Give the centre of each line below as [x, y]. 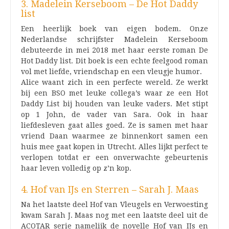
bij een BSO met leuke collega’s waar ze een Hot [114, 93]
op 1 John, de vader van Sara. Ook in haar [114, 114]
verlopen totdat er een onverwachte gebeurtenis [114, 157]
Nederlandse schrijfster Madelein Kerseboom [114, 39]
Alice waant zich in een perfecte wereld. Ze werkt [114, 82]
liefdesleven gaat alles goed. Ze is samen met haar [114, 125]
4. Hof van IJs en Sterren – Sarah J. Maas [110, 189]
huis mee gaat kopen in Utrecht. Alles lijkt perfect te [114, 146]
